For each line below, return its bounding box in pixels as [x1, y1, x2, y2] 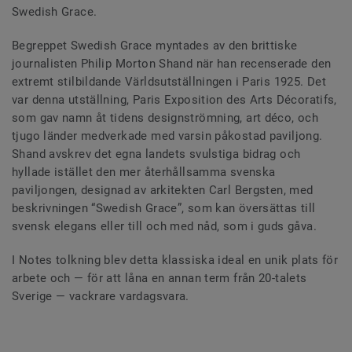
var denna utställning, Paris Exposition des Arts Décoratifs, [12, 93, 337, 108]
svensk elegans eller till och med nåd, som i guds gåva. [12, 219, 317, 234]
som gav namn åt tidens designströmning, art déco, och [12, 111, 319, 126]
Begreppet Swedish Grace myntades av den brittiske [12, 38, 298, 53]
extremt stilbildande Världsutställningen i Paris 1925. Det [12, 75, 327, 90]
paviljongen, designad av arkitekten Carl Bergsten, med [12, 183, 313, 198]
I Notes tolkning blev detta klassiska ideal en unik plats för [12, 253, 339, 268]
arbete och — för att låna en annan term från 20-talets [12, 271, 307, 286]
